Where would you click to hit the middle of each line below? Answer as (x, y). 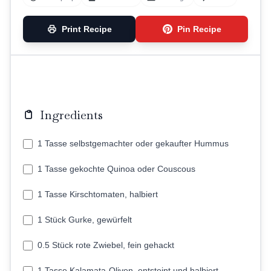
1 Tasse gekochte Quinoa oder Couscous (116, 169)
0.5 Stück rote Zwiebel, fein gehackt (106, 245)
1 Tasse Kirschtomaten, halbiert (98, 194)
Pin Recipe (199, 29)
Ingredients (71, 115)
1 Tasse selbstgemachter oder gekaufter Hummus (133, 143)
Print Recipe (87, 29)
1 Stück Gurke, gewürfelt (85, 220)
